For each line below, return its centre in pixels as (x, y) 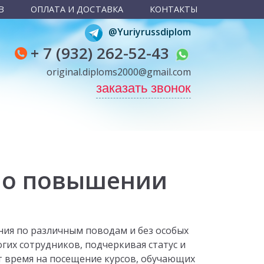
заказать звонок (143, 88)
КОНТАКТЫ (174, 9)
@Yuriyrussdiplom (149, 32)
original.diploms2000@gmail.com (118, 72)
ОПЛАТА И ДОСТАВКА (77, 9)
